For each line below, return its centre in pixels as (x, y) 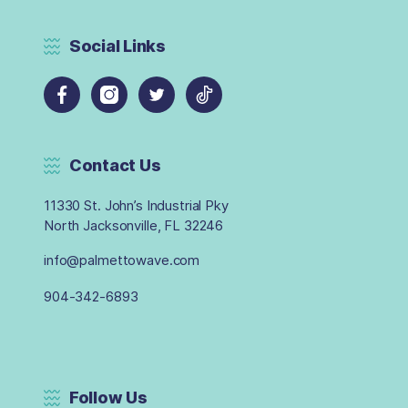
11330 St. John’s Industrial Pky (136, 206)
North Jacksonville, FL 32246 (134, 226)
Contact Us (115, 166)
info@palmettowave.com (122, 260)
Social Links (117, 46)
